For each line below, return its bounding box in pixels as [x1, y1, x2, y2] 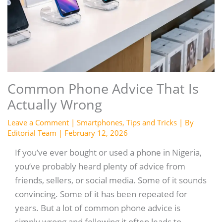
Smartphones [76, 117, 122, 128]
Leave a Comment [7, 117, 69, 128]
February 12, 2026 [64, 128, 128, 138]
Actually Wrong [7, 95, 102, 114]
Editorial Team [7, 128, 58, 138]
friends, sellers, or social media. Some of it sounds [14, 174, 207, 186]
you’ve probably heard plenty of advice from [14, 160, 185, 172]
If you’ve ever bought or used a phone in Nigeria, [14, 146, 202, 158]
